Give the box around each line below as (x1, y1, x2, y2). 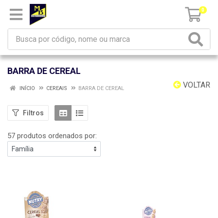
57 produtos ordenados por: (7, 131, 97, 140)
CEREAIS (46, 85, 67, 91)
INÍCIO (18, 85, 35, 91)
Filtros (23, 109, 44, 117)
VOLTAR (181, 80, 210, 90)
